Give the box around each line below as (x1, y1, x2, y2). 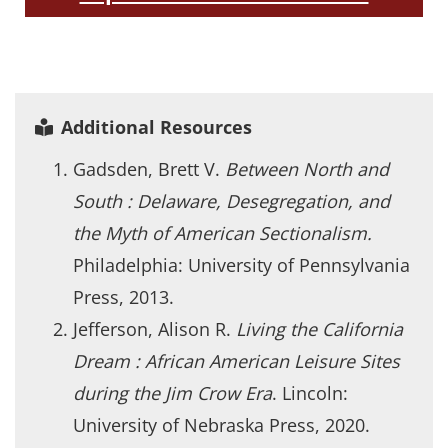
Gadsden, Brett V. (73, 156, 220, 181)
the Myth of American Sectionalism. (73, 220, 372, 245)
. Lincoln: (272, 380, 348, 405)
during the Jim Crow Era (73, 380, 272, 405)
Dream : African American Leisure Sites (73, 348, 400, 373)
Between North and (220, 156, 389, 181)
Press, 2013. (73, 284, 174, 309)
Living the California (236, 316, 403, 341)
